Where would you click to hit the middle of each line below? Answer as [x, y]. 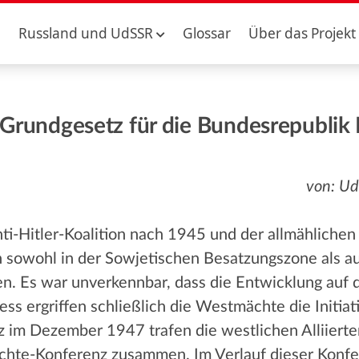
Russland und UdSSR [85, 33]
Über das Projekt [303, 33]
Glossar [206, 33]
